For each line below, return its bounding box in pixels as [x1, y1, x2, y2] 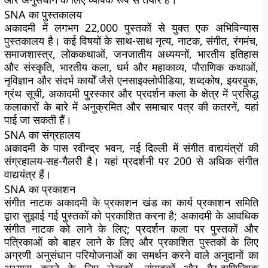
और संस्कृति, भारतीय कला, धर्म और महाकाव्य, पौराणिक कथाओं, [4, 60, 258, 74]
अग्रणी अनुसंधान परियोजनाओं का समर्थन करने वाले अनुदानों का [4, 248, 258, 262]
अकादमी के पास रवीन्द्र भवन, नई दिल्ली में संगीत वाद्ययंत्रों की [4, 141, 258, 155]
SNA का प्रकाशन [4, 182, 76, 196]
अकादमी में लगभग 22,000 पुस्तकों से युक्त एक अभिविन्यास [4, 20, 258, 35]
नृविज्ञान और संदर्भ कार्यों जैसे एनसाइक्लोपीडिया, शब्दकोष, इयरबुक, [4, 73, 258, 87]
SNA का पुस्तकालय [4, 7, 83, 22]
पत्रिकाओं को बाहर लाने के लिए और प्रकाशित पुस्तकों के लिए [4, 234, 258, 249]
